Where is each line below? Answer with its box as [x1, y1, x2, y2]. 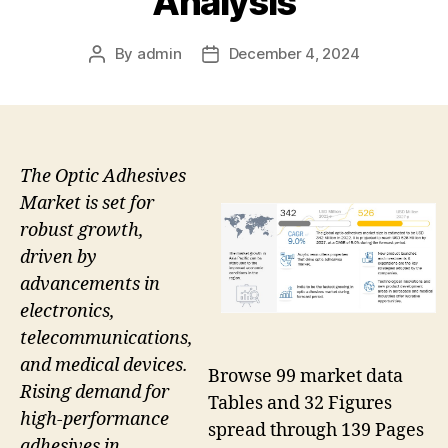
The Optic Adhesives [20, 164, 186, 188]
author [95, 66, 143, 86]
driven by [20, 245, 97, 269]
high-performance [20, 407, 169, 431]
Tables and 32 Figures [208, 392, 392, 416]
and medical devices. [20, 353, 188, 377]
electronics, [20, 299, 115, 323]
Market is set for [20, 191, 154, 215]
